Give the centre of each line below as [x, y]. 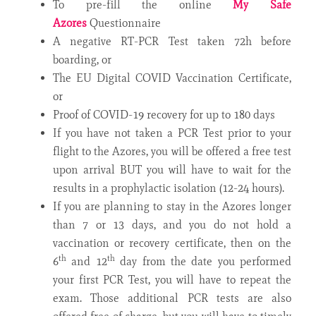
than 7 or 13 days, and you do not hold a [172, 224]
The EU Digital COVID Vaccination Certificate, [172, 78]
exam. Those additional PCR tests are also [172, 298]
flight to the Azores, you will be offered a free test [172, 151]
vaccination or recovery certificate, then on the [172, 243]
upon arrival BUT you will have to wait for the [172, 169]
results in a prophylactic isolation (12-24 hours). [169, 188]
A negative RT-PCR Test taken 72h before [172, 41]
